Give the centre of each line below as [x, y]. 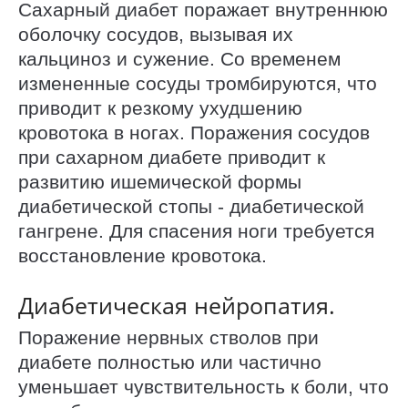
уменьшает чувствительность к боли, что [204, 387]
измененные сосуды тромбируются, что [198, 84]
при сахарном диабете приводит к [172, 158]
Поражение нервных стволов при [168, 338]
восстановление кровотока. [143, 256]
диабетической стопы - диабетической [191, 207]
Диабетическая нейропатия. [177, 305]
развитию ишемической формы [160, 182]
